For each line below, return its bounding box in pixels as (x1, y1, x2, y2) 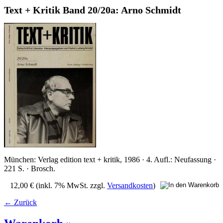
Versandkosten (107, 181, 153, 190)
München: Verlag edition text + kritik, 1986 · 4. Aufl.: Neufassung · (4, 155, 216, 164)
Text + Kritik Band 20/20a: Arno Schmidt (4, 4, 181, 16)
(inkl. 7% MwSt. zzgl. (36, 181, 107, 190)
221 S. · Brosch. (4, 164, 55, 173)
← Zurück (4, 198, 37, 207)
